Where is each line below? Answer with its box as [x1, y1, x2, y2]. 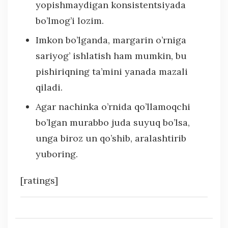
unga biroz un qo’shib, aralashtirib [36, 132, 186, 144]
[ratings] [20, 174, 58, 186]
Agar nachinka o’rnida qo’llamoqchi [36, 100, 190, 112]
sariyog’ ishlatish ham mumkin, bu [36, 49, 187, 62]
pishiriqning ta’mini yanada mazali [36, 65, 188, 77]
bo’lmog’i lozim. [36, 14, 104, 26]
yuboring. [36, 148, 78, 160]
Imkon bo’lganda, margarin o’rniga [36, 34, 186, 46]
